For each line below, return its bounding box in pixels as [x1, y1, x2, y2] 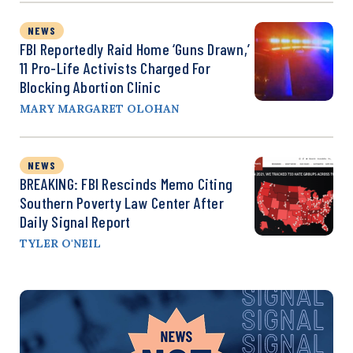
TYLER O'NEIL [20, 236, 101, 251]
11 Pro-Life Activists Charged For [20, 58, 210, 77]
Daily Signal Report [20, 211, 131, 231]
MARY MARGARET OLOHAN [20, 101, 179, 116]
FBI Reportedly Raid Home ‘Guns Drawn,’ [20, 39, 251, 58]
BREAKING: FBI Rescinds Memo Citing [20, 173, 233, 193]
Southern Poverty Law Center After [20, 192, 224, 212]
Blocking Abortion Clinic [20, 76, 161, 96]
